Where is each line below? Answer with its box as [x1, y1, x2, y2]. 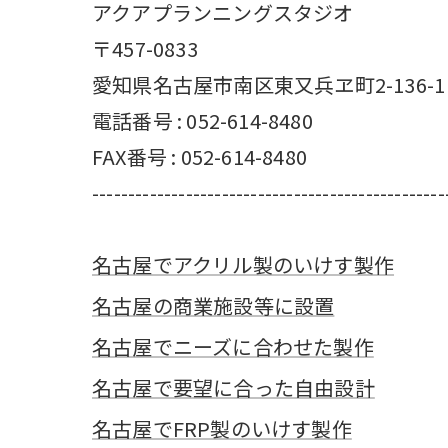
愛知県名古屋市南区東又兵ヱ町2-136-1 [92, 69, 446, 99]
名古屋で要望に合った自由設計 [92, 372, 375, 402]
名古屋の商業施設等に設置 [92, 290, 335, 320]
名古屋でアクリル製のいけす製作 [92, 249, 395, 279]
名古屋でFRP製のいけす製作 [92, 413, 352, 443]
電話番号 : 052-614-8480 [92, 105, 313, 135]
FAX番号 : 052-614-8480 [92, 141, 307, 171]
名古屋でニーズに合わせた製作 [92, 331, 374, 361]
